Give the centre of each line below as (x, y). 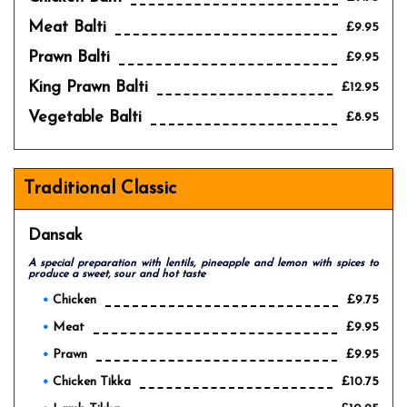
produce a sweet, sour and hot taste (117, 274)
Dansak (55, 236)
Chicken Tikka (92, 382)
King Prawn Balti (88, 88)
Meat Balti (67, 28)
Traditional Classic (100, 189)
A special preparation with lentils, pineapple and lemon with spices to (203, 263)
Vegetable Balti (85, 118)
